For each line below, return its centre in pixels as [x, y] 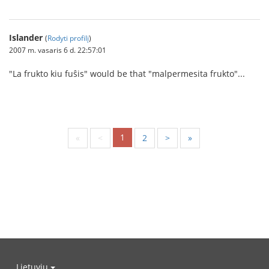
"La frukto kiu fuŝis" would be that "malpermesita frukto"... [127, 73]
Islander [26, 37]
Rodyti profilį [68, 38]
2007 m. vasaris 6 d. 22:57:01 [58, 50]
